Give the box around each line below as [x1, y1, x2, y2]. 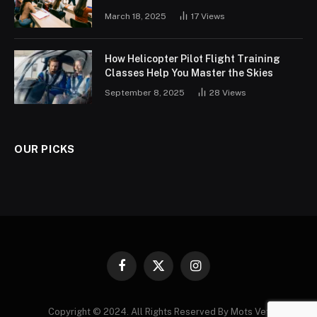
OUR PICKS [14, 142, 75, 155]
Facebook [120, 266, 163, 277]
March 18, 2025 [105, 11, 166, 21]
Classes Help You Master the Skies [105, 67, 273, 79]
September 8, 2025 [105, 87, 185, 98]
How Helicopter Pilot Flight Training [105, 52, 280, 64]
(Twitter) [157, 279, 194, 290]
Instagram [194, 266, 237, 277]
